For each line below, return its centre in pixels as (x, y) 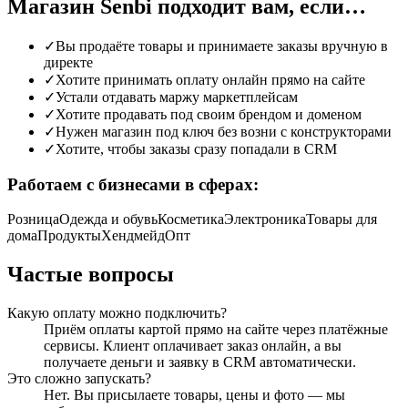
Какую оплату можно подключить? (117, 313)
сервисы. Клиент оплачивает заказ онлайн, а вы (193, 346)
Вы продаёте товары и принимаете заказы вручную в (222, 46)
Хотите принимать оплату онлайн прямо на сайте (210, 79)
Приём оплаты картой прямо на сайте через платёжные (216, 330)
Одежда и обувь (108, 219)
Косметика (191, 219)
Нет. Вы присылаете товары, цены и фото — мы (194, 395)
